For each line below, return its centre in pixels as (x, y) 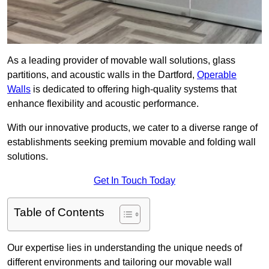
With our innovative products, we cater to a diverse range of (132, 128)
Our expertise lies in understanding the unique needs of (125, 248)
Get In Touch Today (134, 181)
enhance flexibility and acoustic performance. (104, 104)
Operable (217, 75)
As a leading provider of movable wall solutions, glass (121, 61)
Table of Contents (59, 213)
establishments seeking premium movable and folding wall (131, 142)
